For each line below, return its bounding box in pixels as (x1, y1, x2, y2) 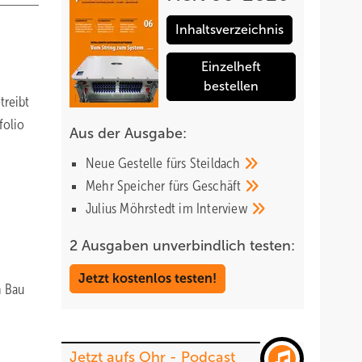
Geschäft (192, 178, 245, 194)
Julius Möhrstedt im (86, 200, 196, 217)
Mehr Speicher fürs (86, 178, 192, 194)
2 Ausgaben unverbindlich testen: (69, 238, 295, 254)
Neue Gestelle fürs (86, 155, 190, 171)
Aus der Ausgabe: (69, 125, 187, 141)
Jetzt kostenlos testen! (78, 271, 217, 285)
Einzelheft (201, 60, 261, 74)
